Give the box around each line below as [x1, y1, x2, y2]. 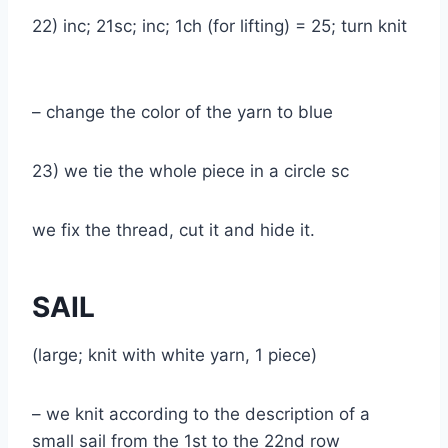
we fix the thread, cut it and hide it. [32, 219, 320, 240]
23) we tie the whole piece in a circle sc [32, 160, 359, 181]
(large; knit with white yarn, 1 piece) [32, 344, 327, 365]
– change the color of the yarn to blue [32, 101, 343, 122]
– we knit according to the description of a [32, 403, 370, 424]
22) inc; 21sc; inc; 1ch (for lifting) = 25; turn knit [32, 15, 407, 36]
